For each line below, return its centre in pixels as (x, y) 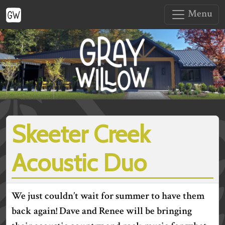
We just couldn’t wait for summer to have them (108, 196)
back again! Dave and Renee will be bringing (102, 211)
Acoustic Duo (79, 162)
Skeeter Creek (81, 134)
